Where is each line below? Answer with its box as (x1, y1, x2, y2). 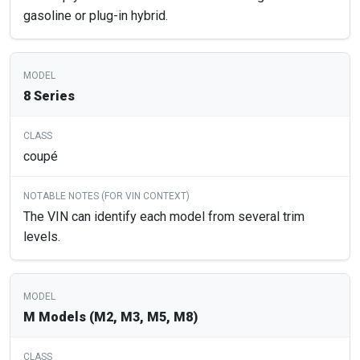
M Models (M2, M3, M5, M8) (23, 309, 198, 325)
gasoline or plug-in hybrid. (23, 8, 168, 24)
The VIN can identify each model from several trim (23, 209, 305, 225)
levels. (23, 229, 60, 245)
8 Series (23, 88, 75, 104)
